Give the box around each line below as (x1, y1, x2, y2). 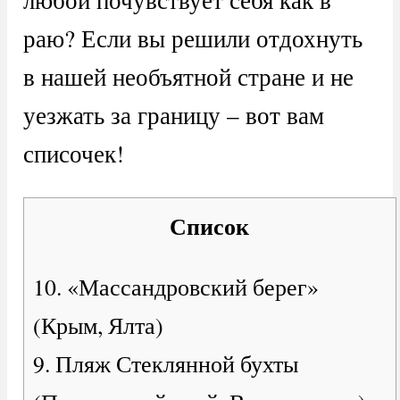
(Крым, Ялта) (32, 310, 163, 341)
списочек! (22, 137, 124, 171)
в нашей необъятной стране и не (22, 60, 354, 94)
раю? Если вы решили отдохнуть (22, 21, 362, 55)
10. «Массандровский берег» (32, 271, 319, 303)
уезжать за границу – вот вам (22, 98, 324, 132)
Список (170, 208, 250, 243)
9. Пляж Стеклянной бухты (32, 348, 298, 379)
